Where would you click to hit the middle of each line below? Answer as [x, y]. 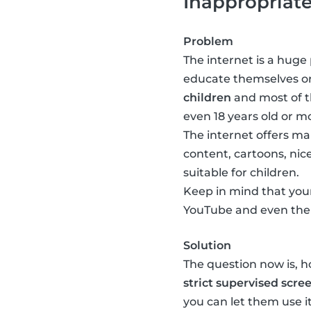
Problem [208, 42]
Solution [207, 246]
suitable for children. [241, 173]
